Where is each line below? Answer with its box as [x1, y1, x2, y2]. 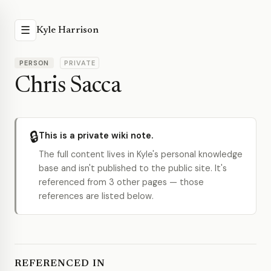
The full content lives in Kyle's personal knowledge [39, 149, 243, 160]
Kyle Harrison [36, 25, 99, 35]
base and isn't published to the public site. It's [39, 163, 227, 174]
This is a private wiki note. [39, 130, 153, 141]
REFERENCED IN [15, 259, 105, 269]
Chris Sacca [15, 75, 121, 98]
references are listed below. [39, 191, 154, 201]
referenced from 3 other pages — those [39, 177, 204, 188]
